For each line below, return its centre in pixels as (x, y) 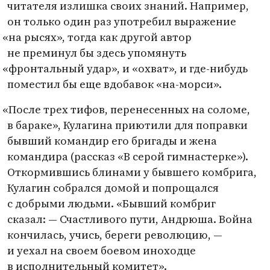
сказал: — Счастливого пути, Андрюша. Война (130, 219)
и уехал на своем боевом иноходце (102, 250)
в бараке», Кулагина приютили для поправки (127, 125)
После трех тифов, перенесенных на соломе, (130, 109)
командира (38, 156)
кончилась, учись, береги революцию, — (115, 235)
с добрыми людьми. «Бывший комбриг (111, 203)
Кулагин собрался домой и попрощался (113, 188)
